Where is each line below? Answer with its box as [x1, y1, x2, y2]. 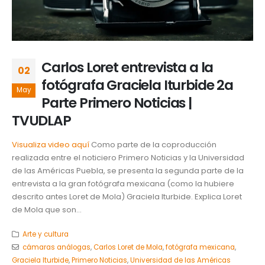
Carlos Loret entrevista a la [41, 57, 214, 77]
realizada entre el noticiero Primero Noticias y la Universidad [12, 152, 244, 164]
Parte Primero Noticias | [41, 93, 192, 113]
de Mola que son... [12, 204, 82, 216]
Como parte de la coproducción [89, 139, 216, 151]
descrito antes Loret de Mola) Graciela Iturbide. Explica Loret [12, 191, 242, 203]
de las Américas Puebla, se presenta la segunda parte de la [12, 165, 244, 177]
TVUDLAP [12, 111, 71, 131]
